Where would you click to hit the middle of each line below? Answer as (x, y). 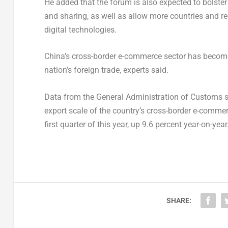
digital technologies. (80, 30)
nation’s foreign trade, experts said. (106, 70)
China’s (57, 56)
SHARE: (179, 200)
